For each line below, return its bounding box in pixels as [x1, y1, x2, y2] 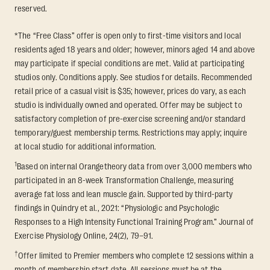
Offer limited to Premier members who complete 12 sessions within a [18, 250, 254, 260]
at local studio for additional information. [14, 141, 157, 151]
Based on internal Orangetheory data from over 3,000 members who [17, 161, 253, 171]
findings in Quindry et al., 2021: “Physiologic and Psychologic [14, 202, 220, 213]
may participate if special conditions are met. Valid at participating [14, 58, 244, 68]
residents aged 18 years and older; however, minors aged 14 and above [14, 44, 255, 54]
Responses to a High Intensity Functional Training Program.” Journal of [14, 216, 254, 227]
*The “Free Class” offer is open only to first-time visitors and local [14, 30, 241, 40]
